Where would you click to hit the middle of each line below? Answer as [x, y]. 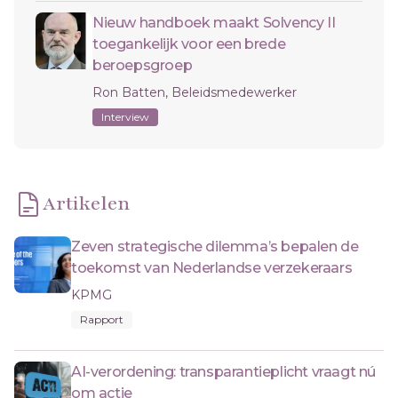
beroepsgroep [143, 65]
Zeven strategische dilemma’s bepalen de [215, 246]
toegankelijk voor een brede [189, 44]
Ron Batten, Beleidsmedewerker [195, 92]
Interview [125, 116]
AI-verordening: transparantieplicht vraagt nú [224, 371]
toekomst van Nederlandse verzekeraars [212, 267]
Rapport [102, 319]
